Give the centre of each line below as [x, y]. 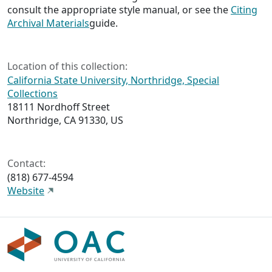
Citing [244, 10]
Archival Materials [48, 23]
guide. [104, 23]
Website [26, 191]
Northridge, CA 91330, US [65, 121]
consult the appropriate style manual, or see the [119, 10]
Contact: [26, 164]
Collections [32, 94]
